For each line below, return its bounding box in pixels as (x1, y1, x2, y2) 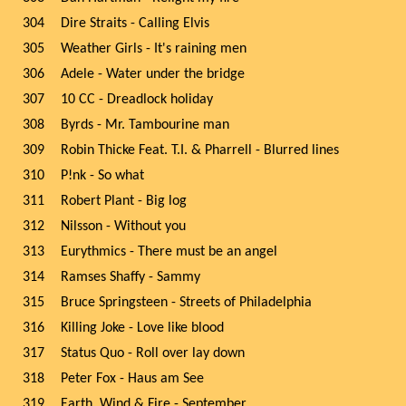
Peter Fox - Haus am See (61, 372, 204, 386)
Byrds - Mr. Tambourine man (61, 118, 229, 132)
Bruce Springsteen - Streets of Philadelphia (61, 295, 312, 310)
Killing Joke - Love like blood (61, 321, 224, 335)
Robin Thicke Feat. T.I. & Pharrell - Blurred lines (61, 143, 339, 158)
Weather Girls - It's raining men (61, 42, 246, 56)
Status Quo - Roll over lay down (61, 346, 245, 361)
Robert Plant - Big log (61, 194, 187, 208)
